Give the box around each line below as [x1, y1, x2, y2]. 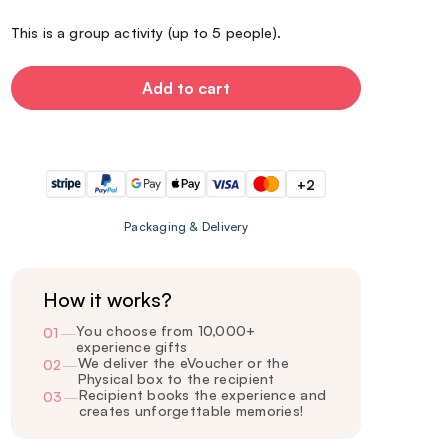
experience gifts [76, 338, 188, 355]
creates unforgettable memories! [78, 402, 304, 419]
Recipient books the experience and [78, 386, 327, 403]
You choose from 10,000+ [76, 322, 256, 339]
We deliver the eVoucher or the [77, 354, 289, 371]
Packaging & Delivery [124, 219, 248, 234]
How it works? [43, 287, 172, 312]
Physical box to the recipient [77, 370, 275, 387]
